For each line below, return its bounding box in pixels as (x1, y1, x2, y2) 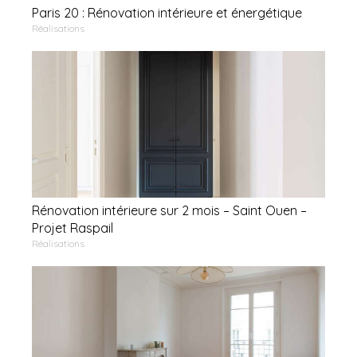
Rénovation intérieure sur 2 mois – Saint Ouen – (32, 202, 307, 219)
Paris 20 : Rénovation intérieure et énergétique (32, 5, 302, 22)
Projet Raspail (32, 220, 113, 237)
